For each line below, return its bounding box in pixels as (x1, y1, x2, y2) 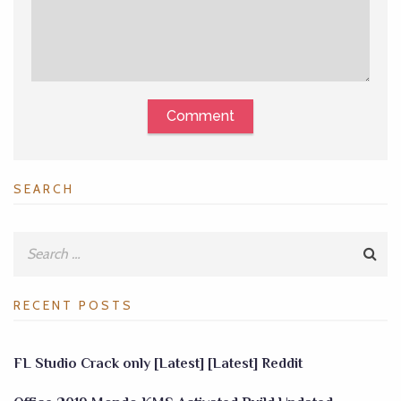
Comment (166, 107, 235, 124)
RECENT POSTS (13, 296, 133, 313)
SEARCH (13, 180, 74, 197)
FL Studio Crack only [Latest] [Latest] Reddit (13, 354, 303, 371)
